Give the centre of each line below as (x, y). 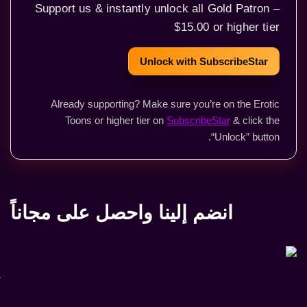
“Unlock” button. (245, 137)
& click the (255, 120)
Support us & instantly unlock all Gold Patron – (157, 8)
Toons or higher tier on (116, 120)
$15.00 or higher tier (227, 27)
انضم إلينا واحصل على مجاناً (122, 213)
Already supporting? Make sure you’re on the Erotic (165, 104)
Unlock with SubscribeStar (204, 61)
